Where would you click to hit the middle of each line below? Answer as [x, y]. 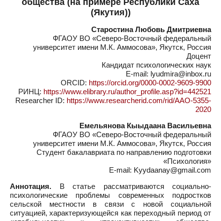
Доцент [199, 56]
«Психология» [187, 161]
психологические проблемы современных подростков [110, 195]
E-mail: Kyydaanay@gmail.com [160, 170]
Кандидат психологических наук [156, 65]
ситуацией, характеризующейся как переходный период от [110, 213]
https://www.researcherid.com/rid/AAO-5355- [139, 100]
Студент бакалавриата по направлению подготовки [124, 152]
